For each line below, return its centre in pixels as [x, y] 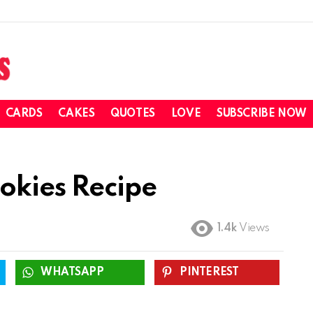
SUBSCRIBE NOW [262, 114]
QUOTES [133, 114]
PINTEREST [209, 272]
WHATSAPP [72, 272]
